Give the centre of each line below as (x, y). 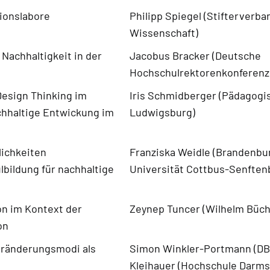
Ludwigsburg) (162, 112)
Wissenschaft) (164, 32)
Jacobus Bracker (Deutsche (195, 55)
